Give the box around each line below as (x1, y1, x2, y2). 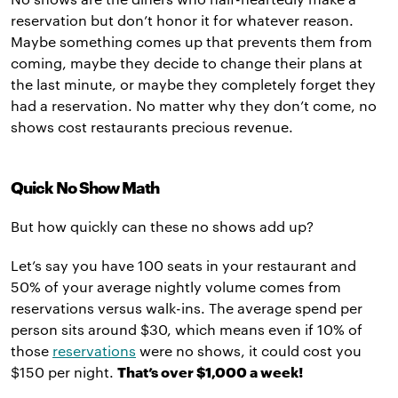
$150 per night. (11, 363, 117, 380)
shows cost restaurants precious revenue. (11, 118, 293, 135)
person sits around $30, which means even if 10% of (11, 321, 362, 338)
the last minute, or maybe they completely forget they (11, 76, 376, 92)
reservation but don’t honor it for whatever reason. (11, 12, 354, 28)
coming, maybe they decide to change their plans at (11, 54, 362, 71)
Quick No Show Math (11, 178, 159, 197)
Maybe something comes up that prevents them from (11, 33, 372, 50)
